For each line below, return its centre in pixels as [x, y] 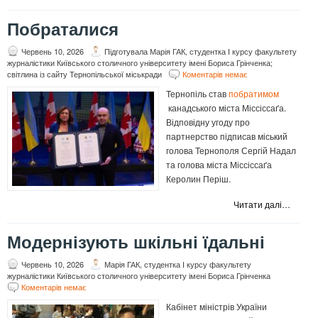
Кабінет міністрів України [216, 307]
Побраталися [63, 30]
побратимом [254, 94]
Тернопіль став [197, 94]
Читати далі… [262, 204]
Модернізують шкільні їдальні [136, 243]
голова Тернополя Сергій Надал [231, 150]
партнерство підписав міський [227, 136]
